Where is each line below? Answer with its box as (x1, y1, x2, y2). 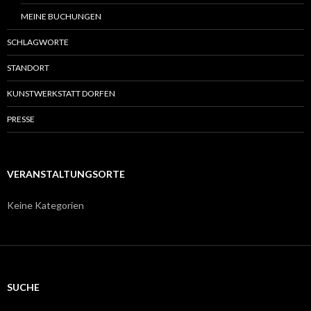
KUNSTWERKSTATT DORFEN (7, 87, 115, 99)
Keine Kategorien (7, 199, 84, 211)
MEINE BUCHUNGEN (21, 10, 101, 22)
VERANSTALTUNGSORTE (7, 167, 125, 180)
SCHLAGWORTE (7, 36, 69, 47)
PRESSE (7, 113, 35, 124)
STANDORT (7, 62, 49, 73)
